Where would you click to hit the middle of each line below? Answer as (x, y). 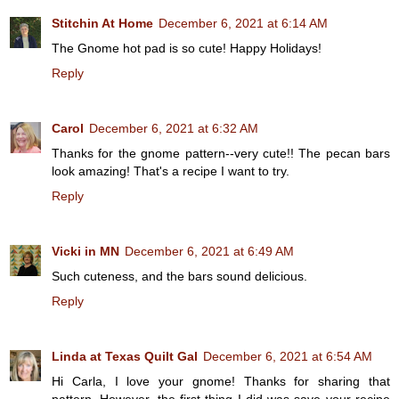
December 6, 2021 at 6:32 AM (174, 128)
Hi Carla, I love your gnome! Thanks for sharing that (221, 381)
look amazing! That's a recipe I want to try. (171, 171)
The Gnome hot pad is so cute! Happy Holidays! (187, 48)
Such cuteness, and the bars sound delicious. (179, 276)
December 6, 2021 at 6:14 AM (243, 23)
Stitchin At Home (102, 23)
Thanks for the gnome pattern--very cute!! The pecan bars (221, 153)
